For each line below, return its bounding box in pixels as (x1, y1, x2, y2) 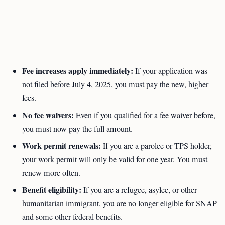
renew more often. (22, 167, 80, 178)
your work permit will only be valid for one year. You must (22, 154, 207, 165)
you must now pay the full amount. (22, 123, 133, 134)
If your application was (133, 65, 207, 76)
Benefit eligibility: (22, 184, 81, 195)
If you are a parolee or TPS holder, (101, 140, 212, 151)
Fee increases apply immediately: (22, 65, 133, 76)
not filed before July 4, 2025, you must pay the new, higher (22, 79, 208, 90)
